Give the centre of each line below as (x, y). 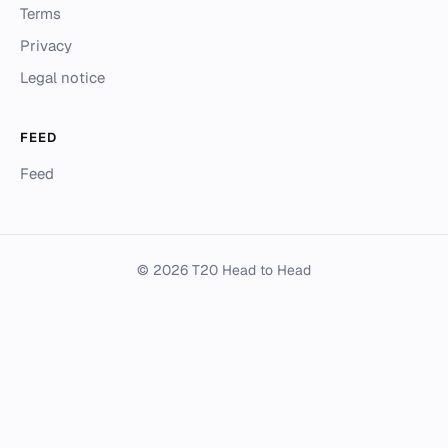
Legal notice (62, 78)
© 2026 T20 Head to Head (224, 270)
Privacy (46, 46)
